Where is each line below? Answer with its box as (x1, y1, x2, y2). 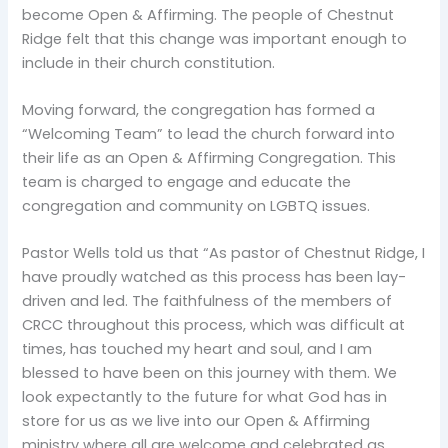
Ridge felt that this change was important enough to (22, 28, 408, 49)
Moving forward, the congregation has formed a (22, 100, 376, 121)
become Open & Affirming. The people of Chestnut (22, 4, 395, 25)
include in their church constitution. (22, 52, 276, 73)
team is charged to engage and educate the (22, 172, 352, 193)
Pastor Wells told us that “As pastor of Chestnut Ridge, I (22, 243, 426, 264)
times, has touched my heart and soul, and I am (22, 339, 373, 360)
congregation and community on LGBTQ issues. (22, 196, 371, 217)
